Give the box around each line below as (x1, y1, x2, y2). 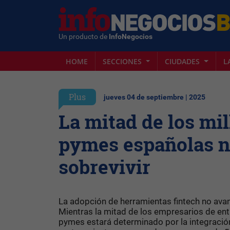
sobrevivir (59, 154, 150, 179)
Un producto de (59, 32, 109, 41)
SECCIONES (103, 56, 144, 66)
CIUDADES (165, 56, 202, 66)
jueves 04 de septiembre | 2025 (104, 93, 205, 102)
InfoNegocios (109, 32, 152, 41)
